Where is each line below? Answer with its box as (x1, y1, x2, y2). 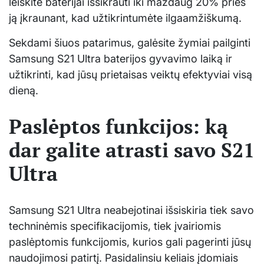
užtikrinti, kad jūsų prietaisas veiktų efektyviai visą (9, 68, 252, 81)
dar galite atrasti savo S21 (9, 137, 255, 164)
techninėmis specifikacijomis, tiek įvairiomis (9, 220, 221, 233)
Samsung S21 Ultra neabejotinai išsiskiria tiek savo (9, 204, 254, 217)
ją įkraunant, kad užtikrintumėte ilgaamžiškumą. (9, 11, 242, 24)
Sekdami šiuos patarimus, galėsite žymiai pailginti (9, 36, 250, 49)
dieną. (9, 84, 38, 97)
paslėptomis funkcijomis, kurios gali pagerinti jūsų (9, 236, 251, 249)
